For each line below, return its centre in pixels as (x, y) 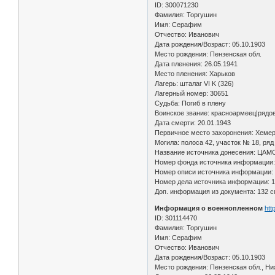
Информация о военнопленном (209, 208)
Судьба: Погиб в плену (191, 103)
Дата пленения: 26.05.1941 (196, 64)
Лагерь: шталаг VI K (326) (195, 83)
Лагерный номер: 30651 (192, 93)
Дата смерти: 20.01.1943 (193, 122)
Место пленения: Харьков (195, 73)
